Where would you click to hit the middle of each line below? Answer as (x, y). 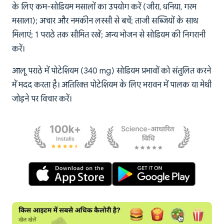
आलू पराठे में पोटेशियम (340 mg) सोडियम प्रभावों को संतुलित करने (111, 71)
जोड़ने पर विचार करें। (42, 99)
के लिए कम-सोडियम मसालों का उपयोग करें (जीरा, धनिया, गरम (104, 7)
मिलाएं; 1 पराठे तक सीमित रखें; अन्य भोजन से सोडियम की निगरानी (109, 35)
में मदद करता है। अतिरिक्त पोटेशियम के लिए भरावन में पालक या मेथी (112, 85)
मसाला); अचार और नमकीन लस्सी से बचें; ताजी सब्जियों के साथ (105, 21)
